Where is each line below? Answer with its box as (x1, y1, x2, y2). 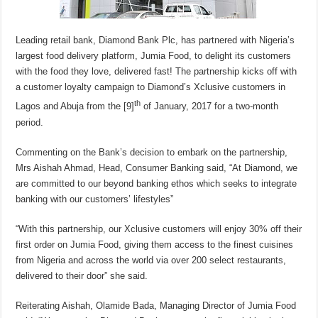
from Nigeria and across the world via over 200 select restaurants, (16, 254, 287, 265)
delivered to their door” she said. (16, 270, 148, 281)
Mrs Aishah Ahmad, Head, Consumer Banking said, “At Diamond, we (16, 162, 298, 173)
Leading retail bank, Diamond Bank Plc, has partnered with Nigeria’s (16, 35, 295, 46)
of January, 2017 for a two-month (141, 101, 279, 112)
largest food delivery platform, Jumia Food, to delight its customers (16, 50, 292, 62)
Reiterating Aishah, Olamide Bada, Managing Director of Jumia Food (16, 300, 297, 311)
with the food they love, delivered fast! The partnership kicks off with (16, 66, 297, 77)
